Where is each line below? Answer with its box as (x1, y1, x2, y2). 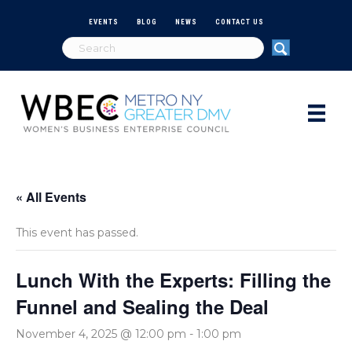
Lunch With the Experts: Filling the (16, 266, 331, 293)
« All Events (16, 187, 86, 206)
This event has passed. (16, 225, 138, 240)
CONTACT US (214, 17, 264, 26)
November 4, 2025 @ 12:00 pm (16, 326, 186, 341)
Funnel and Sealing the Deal (16, 292, 269, 320)
